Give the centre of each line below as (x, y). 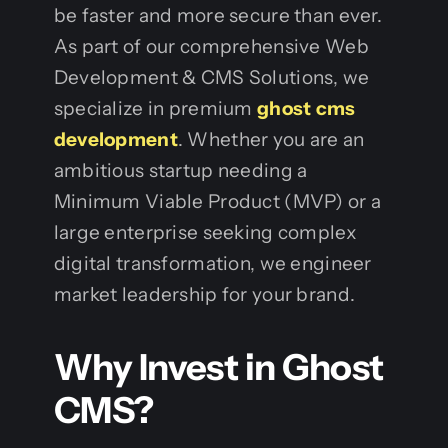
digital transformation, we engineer (212, 263)
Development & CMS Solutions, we (211, 77)
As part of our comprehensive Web (211, 46)
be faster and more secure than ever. (218, 15)
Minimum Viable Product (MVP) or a (217, 201)
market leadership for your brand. (204, 294)
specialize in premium (155, 108)
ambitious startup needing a (180, 170)
